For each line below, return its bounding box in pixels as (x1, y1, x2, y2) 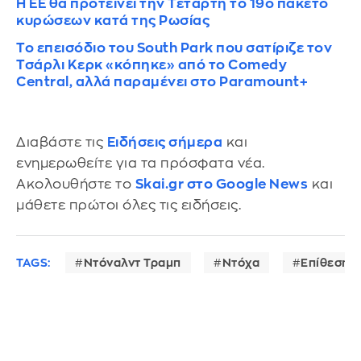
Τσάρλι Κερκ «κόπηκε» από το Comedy (16, 58, 287, 73)
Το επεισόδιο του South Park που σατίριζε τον (16, 41, 332, 56)
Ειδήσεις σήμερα (106, 135, 222, 150)
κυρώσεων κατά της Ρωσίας (16, 14, 210, 28)
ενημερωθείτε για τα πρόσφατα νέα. (16, 156, 265, 171)
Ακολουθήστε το (16, 177, 135, 192)
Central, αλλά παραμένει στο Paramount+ (16, 75, 308, 89)
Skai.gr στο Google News (135, 177, 308, 192)
